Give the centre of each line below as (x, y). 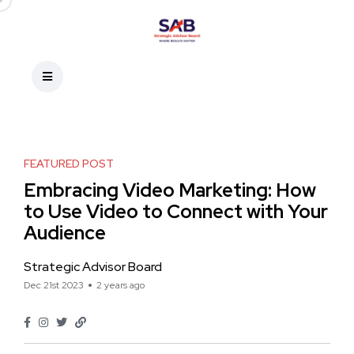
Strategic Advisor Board (93, 267)
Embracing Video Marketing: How (170, 190)
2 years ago (121, 285)
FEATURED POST (69, 164)
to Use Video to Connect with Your (176, 211)
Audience (65, 233)
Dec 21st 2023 (54, 285)
